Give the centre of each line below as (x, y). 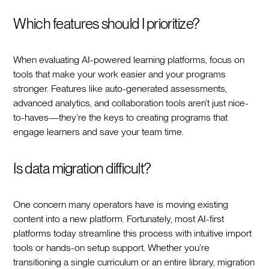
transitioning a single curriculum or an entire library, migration (134, 262)
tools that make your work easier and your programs (120, 74)
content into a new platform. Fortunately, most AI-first (119, 219)
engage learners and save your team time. (99, 131)
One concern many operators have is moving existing (121, 204)
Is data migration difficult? (82, 168)
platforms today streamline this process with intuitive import (133, 233)
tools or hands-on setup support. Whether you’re (112, 247)
